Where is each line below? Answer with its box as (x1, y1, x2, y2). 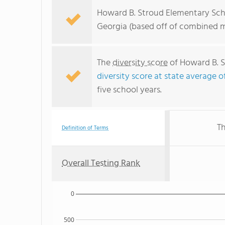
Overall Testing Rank (62, 156, 140, 171)
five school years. (97, 83, 162, 97)
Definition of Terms (62, 124, 108, 133)
